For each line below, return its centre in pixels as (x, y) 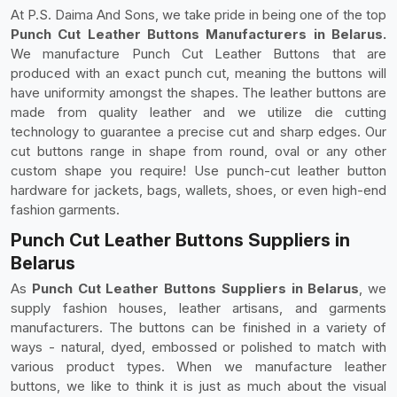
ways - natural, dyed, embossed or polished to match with (198, 347)
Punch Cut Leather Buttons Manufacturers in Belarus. (198, 34)
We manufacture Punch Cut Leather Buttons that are (198, 54)
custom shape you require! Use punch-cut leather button (198, 171)
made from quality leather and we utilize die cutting (198, 112)
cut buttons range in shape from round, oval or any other (198, 151)
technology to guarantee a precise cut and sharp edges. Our (198, 132)
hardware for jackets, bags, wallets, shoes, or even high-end (198, 190)
